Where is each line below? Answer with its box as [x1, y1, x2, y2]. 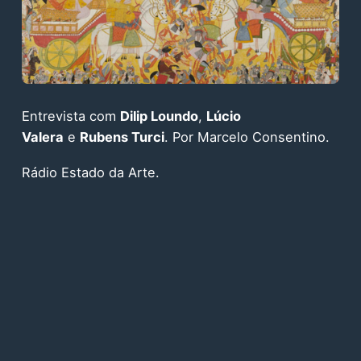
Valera [21, 128, 64, 145]
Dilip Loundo [119, 107, 198, 124]
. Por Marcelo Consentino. [164, 128, 330, 145]
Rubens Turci [79, 128, 164, 145]
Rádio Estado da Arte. [21, 164, 160, 181]
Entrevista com [21, 107, 120, 124]
